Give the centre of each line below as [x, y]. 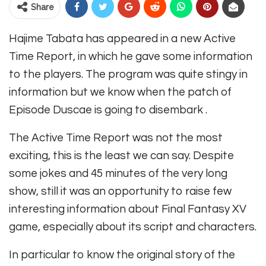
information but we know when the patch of [120, 92]
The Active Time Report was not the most [116, 138]
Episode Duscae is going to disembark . [108, 110]
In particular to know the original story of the [122, 255]
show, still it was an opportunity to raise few [120, 191]
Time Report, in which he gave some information [131, 57]
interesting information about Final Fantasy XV [128, 209]
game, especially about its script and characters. [133, 227]
